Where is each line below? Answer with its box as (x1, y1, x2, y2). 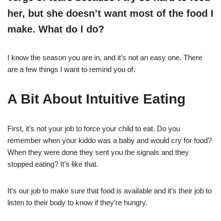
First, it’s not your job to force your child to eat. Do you (7, 124, 180, 133)
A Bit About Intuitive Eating (7, 91, 185, 107)
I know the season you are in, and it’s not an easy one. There (7, 53, 202, 62)
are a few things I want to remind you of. (7, 65, 135, 74)
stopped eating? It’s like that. (7, 160, 98, 169)
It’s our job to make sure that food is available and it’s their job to (7, 186, 212, 195)
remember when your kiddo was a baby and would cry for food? (7, 136, 212, 145)
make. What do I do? (7, 24, 104, 35)
